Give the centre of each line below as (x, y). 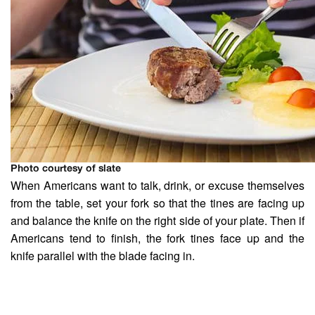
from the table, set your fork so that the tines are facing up (157, 203)
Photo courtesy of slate (66, 169)
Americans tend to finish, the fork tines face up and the (157, 238)
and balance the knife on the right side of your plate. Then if (157, 221)
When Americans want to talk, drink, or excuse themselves (157, 186)
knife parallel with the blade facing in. (103, 256)
